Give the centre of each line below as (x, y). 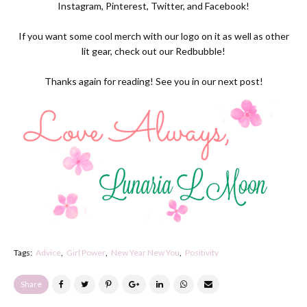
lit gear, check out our (128, 51)
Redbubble (199, 51)
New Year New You (145, 253)
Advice (48, 253)
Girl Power (86, 253)
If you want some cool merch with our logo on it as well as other (153, 36)
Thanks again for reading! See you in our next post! (153, 81)
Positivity (202, 253)
